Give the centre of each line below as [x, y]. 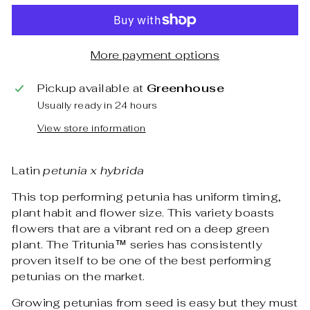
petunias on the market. [79, 276]
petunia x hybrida [94, 170]
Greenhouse [185, 88]
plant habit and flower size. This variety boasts [143, 212]
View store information [91, 128]
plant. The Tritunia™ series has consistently [137, 244]
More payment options [155, 54]
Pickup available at [92, 88]
